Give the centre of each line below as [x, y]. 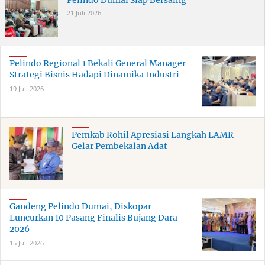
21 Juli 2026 [84, 13]
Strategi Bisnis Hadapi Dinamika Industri [94, 75]
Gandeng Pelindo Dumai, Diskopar [80, 207]
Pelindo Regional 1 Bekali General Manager [98, 64]
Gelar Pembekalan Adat [119, 146]
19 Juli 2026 [27, 89]
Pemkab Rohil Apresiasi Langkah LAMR [153, 135]
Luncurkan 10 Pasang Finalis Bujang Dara [93, 218]
